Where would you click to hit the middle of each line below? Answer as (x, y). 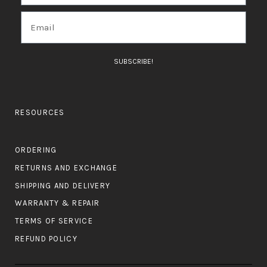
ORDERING (36, 150)
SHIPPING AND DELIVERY (63, 185)
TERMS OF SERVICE (54, 221)
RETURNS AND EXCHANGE (66, 167)
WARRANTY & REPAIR (58, 203)
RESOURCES (40, 113)
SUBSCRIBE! (133, 62)
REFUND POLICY (46, 238)
